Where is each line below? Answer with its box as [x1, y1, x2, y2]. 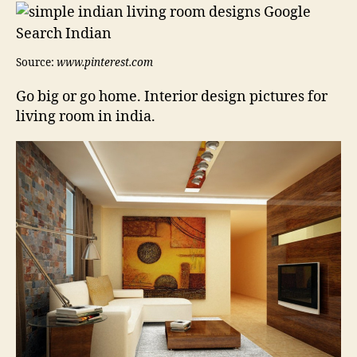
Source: [16, 56, 57, 70]
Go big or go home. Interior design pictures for [16, 88, 328, 107]
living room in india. [16, 108, 155, 127]
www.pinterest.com [57, 56, 153, 70]
